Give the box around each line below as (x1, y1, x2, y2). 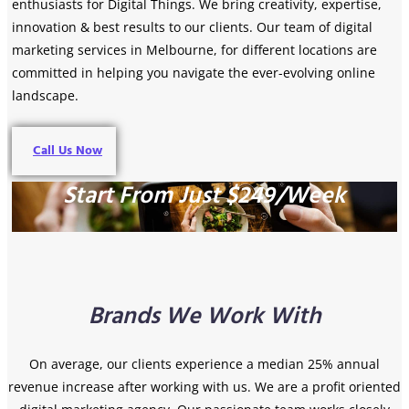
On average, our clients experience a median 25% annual (29, 355, 380, 373)
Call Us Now (33, 141, 102, 163)
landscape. (12, 87, 79, 105)
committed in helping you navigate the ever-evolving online (12, 64, 375, 82)
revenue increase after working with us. (8, 378, 255, 396)
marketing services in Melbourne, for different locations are (12, 41, 377, 59)
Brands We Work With (88, 298, 321, 336)
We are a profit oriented (255, 378, 401, 396)
